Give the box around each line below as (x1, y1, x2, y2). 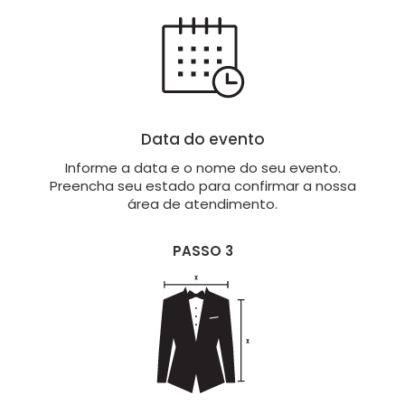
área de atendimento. (127, 193, 278, 213)
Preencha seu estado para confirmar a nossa (49, 175, 356, 195)
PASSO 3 (172, 240, 233, 260)
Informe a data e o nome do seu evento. (64, 157, 341, 177)
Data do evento (140, 127, 265, 150)
